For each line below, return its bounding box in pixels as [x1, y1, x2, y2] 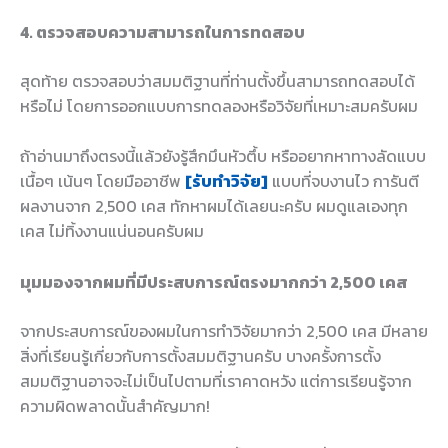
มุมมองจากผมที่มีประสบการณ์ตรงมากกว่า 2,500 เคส [20, 269, 407, 294]
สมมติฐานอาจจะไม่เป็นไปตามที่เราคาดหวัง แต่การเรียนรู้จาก [20, 368, 412, 393]
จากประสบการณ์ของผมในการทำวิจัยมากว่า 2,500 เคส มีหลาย [20, 318, 428, 343]
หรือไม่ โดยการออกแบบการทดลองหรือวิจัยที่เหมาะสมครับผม [20, 93, 418, 118]
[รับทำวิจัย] [185, 169, 268, 194]
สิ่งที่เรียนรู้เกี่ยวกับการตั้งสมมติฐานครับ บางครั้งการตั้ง [20, 343, 381, 368]
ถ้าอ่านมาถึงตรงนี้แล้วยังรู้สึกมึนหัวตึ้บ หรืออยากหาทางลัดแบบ [20, 144, 426, 169]
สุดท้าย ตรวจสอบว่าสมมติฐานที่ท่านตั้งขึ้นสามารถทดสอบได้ [20, 68, 415, 93]
